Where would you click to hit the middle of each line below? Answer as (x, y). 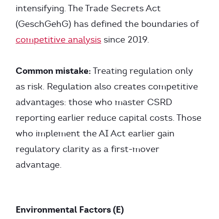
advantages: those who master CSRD (94, 102)
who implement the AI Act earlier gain (95, 133)
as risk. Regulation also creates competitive (107, 87)
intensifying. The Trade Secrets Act (88, 8)
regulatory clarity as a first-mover (88, 149)
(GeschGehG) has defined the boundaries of (107, 24)
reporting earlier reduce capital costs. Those (109, 118)
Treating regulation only (142, 71)
